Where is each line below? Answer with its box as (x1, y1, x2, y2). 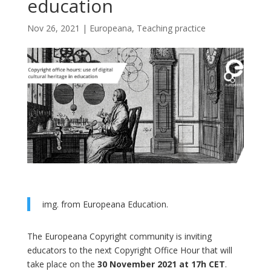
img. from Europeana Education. (42, 198, 168, 210)
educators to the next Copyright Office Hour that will (27, 244, 232, 256)
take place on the (27, 258, 97, 270)
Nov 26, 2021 (27, 22, 80, 34)
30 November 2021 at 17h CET (97, 258, 225, 270)
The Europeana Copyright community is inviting (27, 230, 212, 242)
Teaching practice (136, 22, 206, 34)
